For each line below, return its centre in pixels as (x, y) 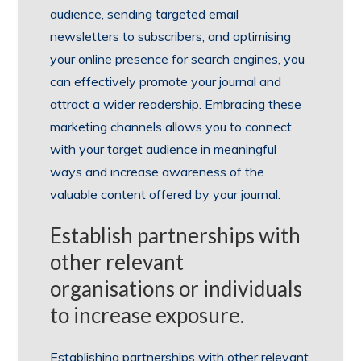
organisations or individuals (176, 289)
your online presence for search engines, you (178, 59)
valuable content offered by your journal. (166, 195)
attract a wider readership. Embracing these (176, 104)
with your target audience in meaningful (164, 149)
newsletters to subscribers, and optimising (171, 37)
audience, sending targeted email (145, 14)
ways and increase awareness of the (158, 172)
